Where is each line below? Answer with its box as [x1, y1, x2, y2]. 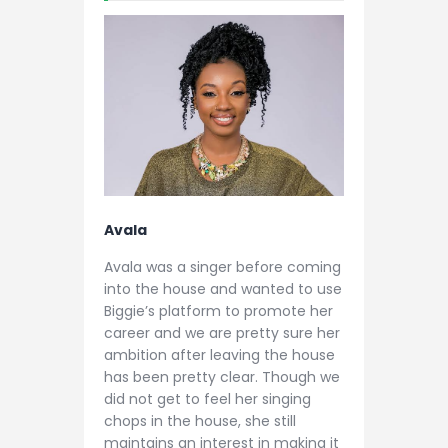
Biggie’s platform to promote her [104, 301, 333, 322]
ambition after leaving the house [104, 345, 335, 366]
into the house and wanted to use [104, 279, 342, 300]
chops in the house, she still [104, 411, 296, 432]
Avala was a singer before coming [104, 257, 341, 278]
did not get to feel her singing [104, 389, 311, 410]
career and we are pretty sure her [104, 323, 340, 344]
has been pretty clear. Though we [104, 367, 340, 388]
